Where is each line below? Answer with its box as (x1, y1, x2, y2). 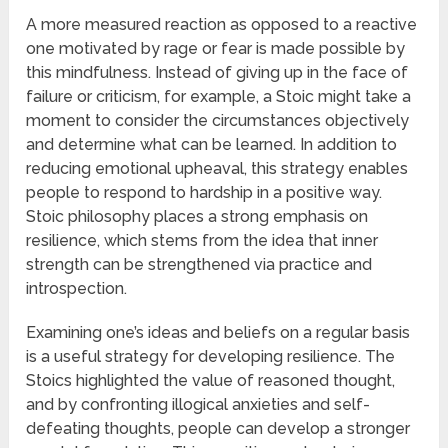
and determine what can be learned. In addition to (26, 135, 398, 155)
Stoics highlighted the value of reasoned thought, (26, 371, 396, 391)
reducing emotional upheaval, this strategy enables (26, 159, 409, 179)
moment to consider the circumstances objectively (26, 111, 410, 131)
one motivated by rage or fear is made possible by (26, 39, 406, 59)
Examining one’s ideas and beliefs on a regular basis (26, 323, 411, 343)
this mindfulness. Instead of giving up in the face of (26, 63, 409, 83)
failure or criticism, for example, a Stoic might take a (26, 87, 412, 107)
